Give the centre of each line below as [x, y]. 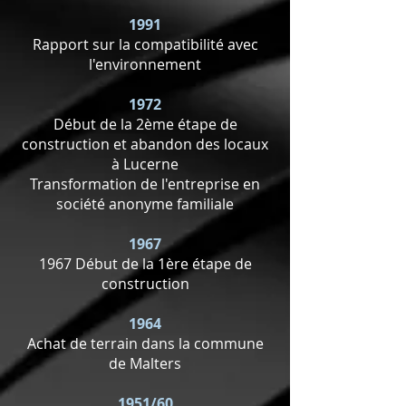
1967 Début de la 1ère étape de [145, 264]
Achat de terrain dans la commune [145, 343]
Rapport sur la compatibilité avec [145, 44]
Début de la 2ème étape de [145, 124]
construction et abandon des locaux [145, 144]
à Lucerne [145, 164]
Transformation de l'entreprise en [145, 184]
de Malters [145, 363]
